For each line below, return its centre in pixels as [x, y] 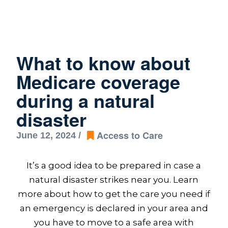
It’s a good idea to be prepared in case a [114, 165]
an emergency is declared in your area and [114, 208]
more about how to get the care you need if [114, 194]
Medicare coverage [98, 81]
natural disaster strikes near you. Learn [114, 179]
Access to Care [130, 136]
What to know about [103, 62]
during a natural [85, 100]
